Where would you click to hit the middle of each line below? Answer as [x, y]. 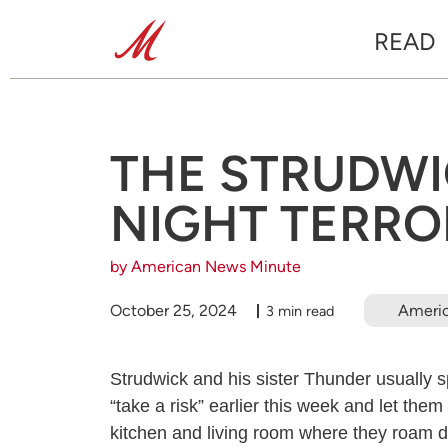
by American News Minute [205, 266]
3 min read [299, 310]
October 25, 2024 [173, 310]
